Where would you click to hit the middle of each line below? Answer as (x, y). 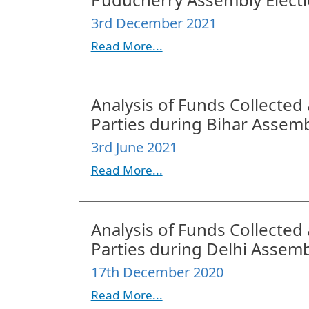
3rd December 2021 (153, 23)
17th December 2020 (157, 272)
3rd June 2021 (134, 148)
